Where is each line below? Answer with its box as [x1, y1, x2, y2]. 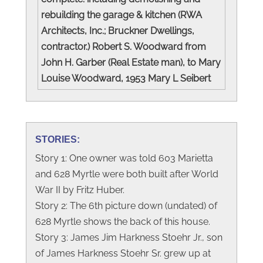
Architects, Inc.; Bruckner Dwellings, [41, 25, 194, 36]
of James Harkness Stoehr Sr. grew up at [35, 247, 211, 259]
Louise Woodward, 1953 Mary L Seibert [41, 72, 215, 84]
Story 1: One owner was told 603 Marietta [35, 152, 213, 164]
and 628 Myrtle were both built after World [35, 168, 218, 180]
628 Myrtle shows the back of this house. [35, 215, 210, 227]
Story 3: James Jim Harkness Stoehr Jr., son [35, 231, 222, 243]
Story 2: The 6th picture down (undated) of [35, 200, 217, 211]
